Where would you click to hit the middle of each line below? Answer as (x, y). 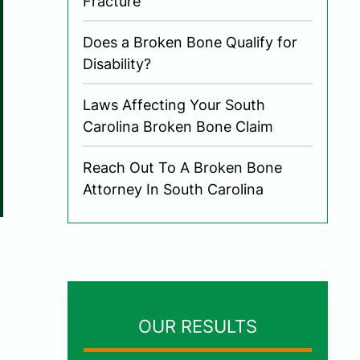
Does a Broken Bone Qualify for (190, 42)
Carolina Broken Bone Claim (178, 126)
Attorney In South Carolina (173, 189)
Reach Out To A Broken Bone (182, 167)
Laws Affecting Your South (174, 104)
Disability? (117, 63)
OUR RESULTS (198, 326)
